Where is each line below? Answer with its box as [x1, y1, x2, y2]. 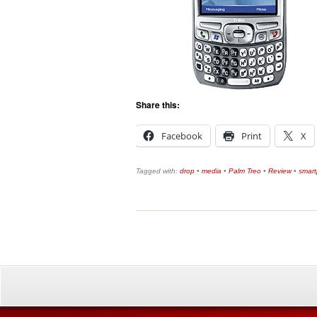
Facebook [161, 129, 202, 142]
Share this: [136, 98, 180, 112]
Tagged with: [136, 166, 180, 175]
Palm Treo [229, 166, 261, 175]
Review [268, 166, 292, 175]
